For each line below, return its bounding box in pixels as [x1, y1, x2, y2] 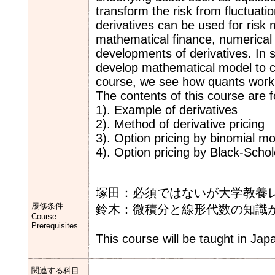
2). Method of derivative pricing [96, 117, 265, 131]
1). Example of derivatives [96, 103, 238, 117]
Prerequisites [31, 221, 78, 230]
